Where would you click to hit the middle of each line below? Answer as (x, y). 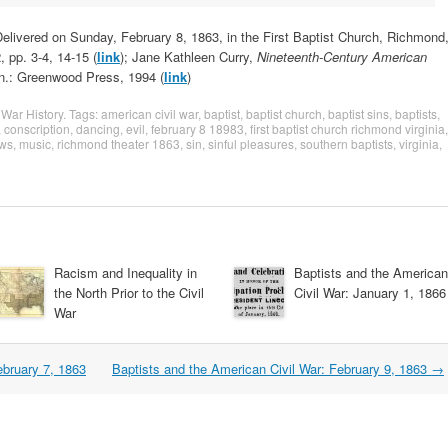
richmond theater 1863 (118, 143)
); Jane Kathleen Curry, (188, 56)
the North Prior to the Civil (129, 292)
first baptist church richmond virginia (347, 128)
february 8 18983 (197, 128)
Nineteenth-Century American (342, 56)
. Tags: (82, 113)
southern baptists (346, 143)
